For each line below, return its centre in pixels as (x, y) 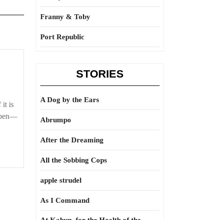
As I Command (65, 200)
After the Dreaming (72, 140)
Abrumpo (56, 120)
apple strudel (61, 180)
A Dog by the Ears (70, 100)
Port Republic (62, 37)
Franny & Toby (65, 17)
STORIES (100, 74)
